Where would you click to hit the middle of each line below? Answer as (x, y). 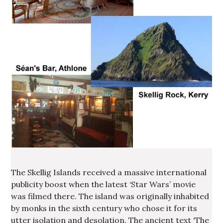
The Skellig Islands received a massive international (109, 172)
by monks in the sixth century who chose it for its (104, 208)
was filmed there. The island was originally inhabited (110, 196)
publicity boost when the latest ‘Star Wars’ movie (104, 184)
